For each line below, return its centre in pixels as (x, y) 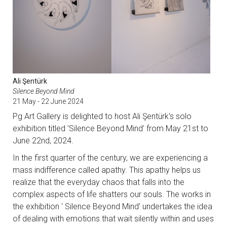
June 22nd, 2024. (43, 141)
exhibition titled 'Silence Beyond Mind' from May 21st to (110, 129)
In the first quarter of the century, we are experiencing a (110, 158)
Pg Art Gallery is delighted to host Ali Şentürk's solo (102, 117)
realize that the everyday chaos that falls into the (98, 182)
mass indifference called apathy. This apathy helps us (106, 170)
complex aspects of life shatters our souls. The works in (111, 195)
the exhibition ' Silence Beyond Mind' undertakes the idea (112, 207)
